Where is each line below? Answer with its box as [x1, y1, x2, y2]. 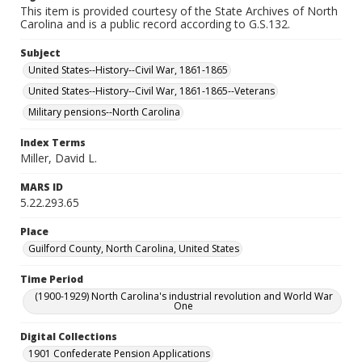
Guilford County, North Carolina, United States [28, 242, 239, 255]
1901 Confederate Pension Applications [28, 347, 210, 360]
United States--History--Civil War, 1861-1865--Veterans [28, 84, 275, 98]
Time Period [20, 272, 83, 286]
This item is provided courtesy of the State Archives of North [20, 3, 338, 19]
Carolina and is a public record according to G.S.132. [20, 16, 290, 32]
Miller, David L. [20, 150, 97, 166]
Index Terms [20, 136, 86, 149]
